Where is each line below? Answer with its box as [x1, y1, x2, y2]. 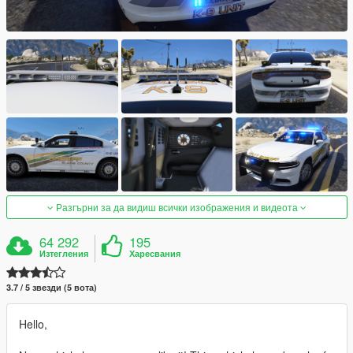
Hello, [19, 316, 47, 333]
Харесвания [129, 247, 181, 260]
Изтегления [39, 247, 89, 260]
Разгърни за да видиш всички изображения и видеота [54, 200, 300, 214]
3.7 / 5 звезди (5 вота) [6, 281, 97, 294]
